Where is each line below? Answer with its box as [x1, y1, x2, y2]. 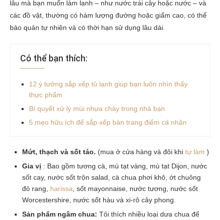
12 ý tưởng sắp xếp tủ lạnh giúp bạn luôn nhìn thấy [29, 80, 188, 88]
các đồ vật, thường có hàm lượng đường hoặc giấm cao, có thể [10, 11, 207, 19]
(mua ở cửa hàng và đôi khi [96, 147, 185, 156]
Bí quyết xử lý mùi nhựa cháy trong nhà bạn [29, 104, 165, 112]
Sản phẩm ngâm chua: [22, 210, 97, 218]
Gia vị [22, 162, 41, 170]
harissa [50, 184, 73, 192]
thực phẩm [29, 90, 62, 99]
